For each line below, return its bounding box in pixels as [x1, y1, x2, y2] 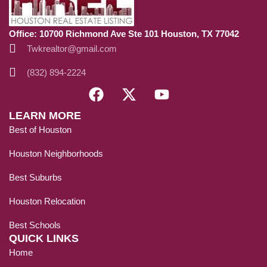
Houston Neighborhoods [9, 148, 103, 159]
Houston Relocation [9, 195, 85, 206]
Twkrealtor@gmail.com [27, 43, 117, 54]
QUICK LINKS [9, 232, 79, 244]
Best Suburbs [9, 172, 62, 182]
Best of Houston [9, 124, 72, 135]
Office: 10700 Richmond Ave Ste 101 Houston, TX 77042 [9, 28, 239, 39]
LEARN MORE [9, 109, 81, 122]
